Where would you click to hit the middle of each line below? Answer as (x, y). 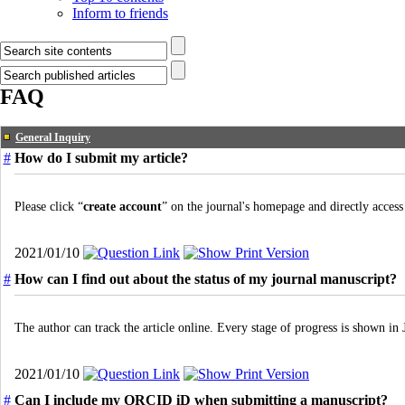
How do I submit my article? (101, 158)
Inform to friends (120, 13)
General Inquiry (53, 137)
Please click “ (49, 207)
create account (122, 207)
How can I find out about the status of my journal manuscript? (206, 279)
